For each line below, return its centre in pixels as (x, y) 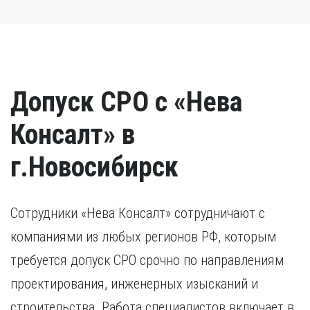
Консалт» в (73, 135)
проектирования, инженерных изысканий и (134, 284)
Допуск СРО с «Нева (126, 102)
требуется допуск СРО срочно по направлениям (147, 260)
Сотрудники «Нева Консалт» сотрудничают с (138, 213)
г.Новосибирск (94, 167)
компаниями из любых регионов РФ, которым (143, 237)
